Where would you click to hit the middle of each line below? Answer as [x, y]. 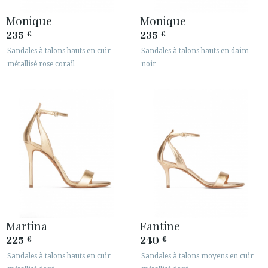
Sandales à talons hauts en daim [195, 51]
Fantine [160, 225]
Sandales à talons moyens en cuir [197, 256]
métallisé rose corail [41, 64]
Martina [27, 225]
